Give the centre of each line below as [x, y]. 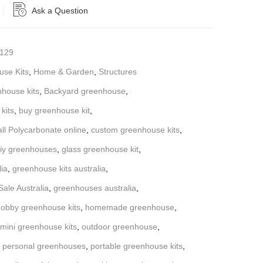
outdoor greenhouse [119, 226]
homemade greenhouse [130, 207]
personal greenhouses [44, 246]
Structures [118, 71]
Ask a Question [60, 10]
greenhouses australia [95, 188]
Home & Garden [64, 71]
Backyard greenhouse [85, 91]
